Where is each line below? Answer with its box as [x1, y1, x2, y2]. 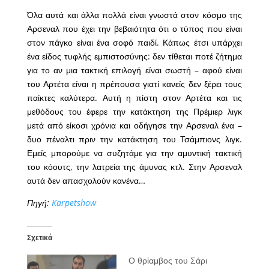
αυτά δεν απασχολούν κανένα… [26, 174, 155, 186]
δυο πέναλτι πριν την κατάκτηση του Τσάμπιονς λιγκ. [26, 133, 243, 145]
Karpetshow [51, 196, 96, 208]
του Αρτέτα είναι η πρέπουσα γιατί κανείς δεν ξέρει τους [26, 77, 243, 89]
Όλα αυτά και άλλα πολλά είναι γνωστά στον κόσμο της [26, 8, 243, 20]
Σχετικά [26, 232, 52, 243]
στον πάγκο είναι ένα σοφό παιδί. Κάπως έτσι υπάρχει [26, 36, 243, 48]
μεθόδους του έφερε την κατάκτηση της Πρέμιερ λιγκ [26, 105, 243, 117]
